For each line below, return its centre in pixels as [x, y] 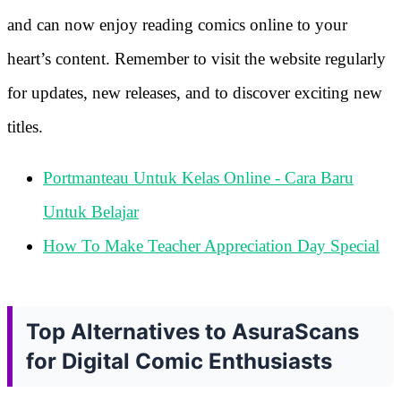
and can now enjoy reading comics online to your [177, 25]
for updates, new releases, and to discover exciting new [195, 93]
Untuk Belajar [91, 212]
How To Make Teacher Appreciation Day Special [211, 246]
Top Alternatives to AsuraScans [192, 332]
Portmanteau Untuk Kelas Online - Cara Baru [198, 178]
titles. [25, 127]
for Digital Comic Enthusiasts [179, 362]
